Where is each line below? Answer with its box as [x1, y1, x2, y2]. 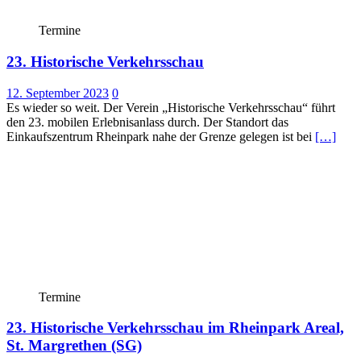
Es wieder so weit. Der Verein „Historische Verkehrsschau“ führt [6, 100, 335, 114]
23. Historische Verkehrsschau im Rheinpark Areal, [6, 319, 344, 337]
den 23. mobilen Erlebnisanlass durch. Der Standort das [6, 114, 288, 129]
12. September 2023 [6, 85, 109, 100]
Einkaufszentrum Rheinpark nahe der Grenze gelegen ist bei [6, 129, 315, 143]
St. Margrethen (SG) [6, 337, 142, 355]
